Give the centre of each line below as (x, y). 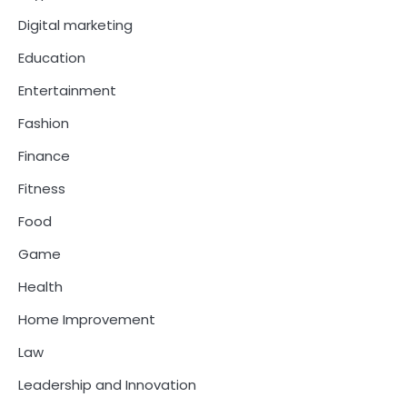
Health (40, 286)
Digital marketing (75, 25)
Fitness (42, 188)
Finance (44, 155)
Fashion (44, 123)
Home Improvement (87, 319)
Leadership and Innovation (107, 384)
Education (52, 57)
